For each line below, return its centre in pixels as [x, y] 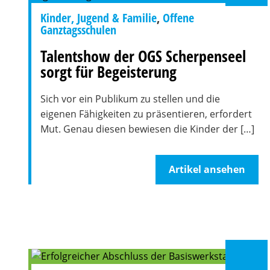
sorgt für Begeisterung [108, 72]
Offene [178, 18]
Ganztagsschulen [78, 30]
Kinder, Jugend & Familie [99, 18]
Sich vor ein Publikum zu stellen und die [130, 99]
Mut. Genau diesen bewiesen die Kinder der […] [147, 129]
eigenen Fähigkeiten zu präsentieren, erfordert [146, 114]
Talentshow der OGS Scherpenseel [143, 56]
